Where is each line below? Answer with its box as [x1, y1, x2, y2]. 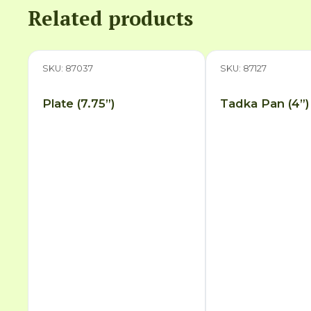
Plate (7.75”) [42, 96, 116, 111]
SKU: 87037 [42, 62, 94, 74]
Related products [28, 4, 194, 31]
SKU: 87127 [220, 62, 267, 74]
